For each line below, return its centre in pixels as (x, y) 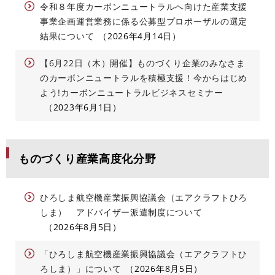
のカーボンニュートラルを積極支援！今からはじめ (144, 78)
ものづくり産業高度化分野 (87, 159)
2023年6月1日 (83, 107)
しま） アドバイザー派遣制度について (121, 212)
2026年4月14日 (139, 36)
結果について (67, 36)
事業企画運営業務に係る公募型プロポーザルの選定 (144, 21)
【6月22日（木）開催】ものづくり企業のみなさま (143, 63)
